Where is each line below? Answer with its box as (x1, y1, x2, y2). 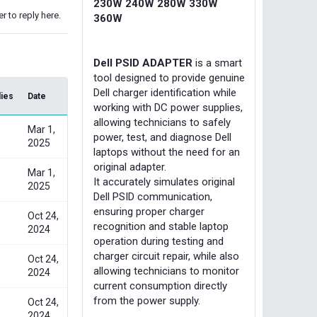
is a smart (192, 57, 242, 69)
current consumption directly (93, 279, 227, 292)
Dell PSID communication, (93, 190, 212, 203)
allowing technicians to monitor (93, 265, 239, 277)
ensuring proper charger (93, 205, 204, 218)
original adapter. (93, 161, 166, 173)
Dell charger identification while (93, 86, 236, 99)
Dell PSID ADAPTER (93, 57, 192, 69)
